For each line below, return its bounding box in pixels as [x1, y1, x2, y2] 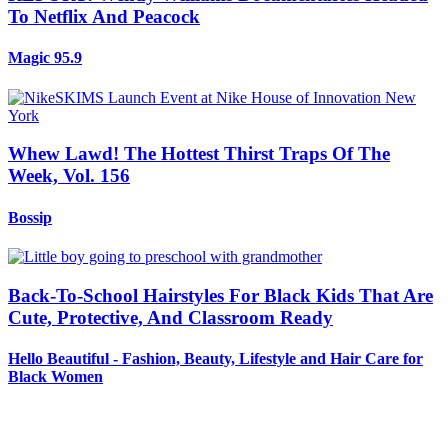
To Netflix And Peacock [8, 6, 200, 28]
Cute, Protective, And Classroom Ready [8, 306, 333, 328]
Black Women [8, 367, 103, 385]
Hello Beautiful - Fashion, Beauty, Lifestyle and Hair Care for [8, 349, 423, 367]
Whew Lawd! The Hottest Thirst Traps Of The [8, 143, 390, 165]
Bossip [8, 208, 52, 226]
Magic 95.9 [8, 49, 82, 67]
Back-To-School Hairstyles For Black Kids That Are [8, 284, 433, 306]
